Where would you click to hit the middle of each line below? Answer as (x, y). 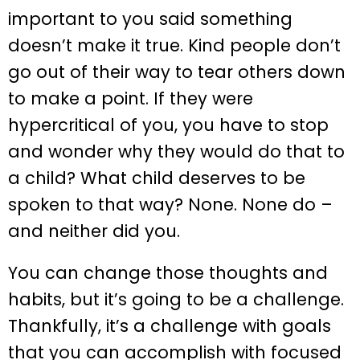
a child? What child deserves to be (157, 178)
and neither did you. (94, 231)
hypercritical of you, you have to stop (168, 125)
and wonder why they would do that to (176, 151)
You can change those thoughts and (168, 272)
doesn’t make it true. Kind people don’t (174, 45)
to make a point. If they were (131, 98)
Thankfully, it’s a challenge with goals (170, 325)
